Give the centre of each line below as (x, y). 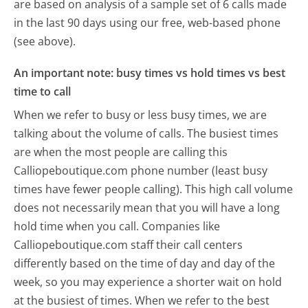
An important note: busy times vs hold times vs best (150, 73)
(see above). (45, 42)
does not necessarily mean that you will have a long (147, 207)
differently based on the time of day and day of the (145, 263)
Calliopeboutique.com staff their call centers (129, 244)
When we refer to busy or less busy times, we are (141, 114)
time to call (43, 92)
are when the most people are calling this (121, 152)
